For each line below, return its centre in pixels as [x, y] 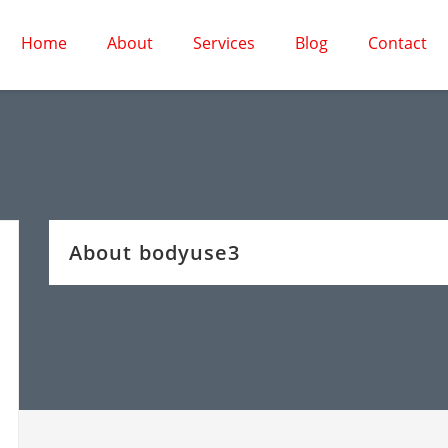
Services [224, 43]
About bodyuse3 [155, 252]
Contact [397, 43]
